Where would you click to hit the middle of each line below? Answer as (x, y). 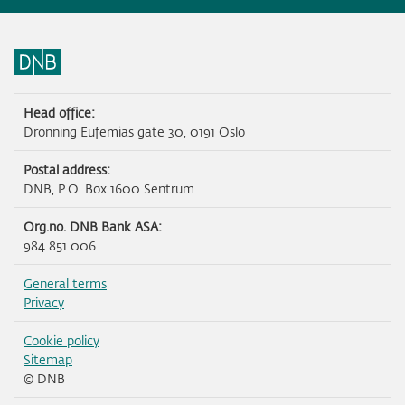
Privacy (44, 303)
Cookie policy (61, 341)
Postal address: (67, 170)
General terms (65, 284)
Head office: (59, 113)
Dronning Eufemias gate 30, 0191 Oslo (134, 132)
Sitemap (48, 360)
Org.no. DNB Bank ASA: (93, 227)
